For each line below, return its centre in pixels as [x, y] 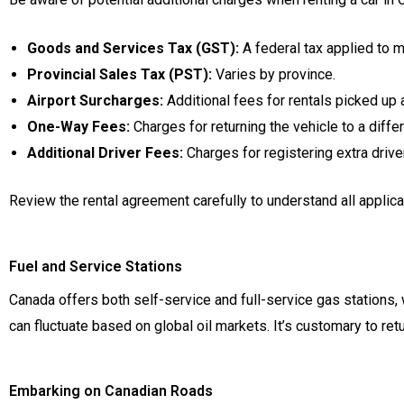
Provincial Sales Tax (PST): [119, 75]
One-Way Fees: [78, 127]
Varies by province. [274, 75]
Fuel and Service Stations [96, 266]
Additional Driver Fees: [105, 153]
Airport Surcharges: [95, 101]
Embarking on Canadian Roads [111, 391]
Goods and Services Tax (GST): [133, 49]
